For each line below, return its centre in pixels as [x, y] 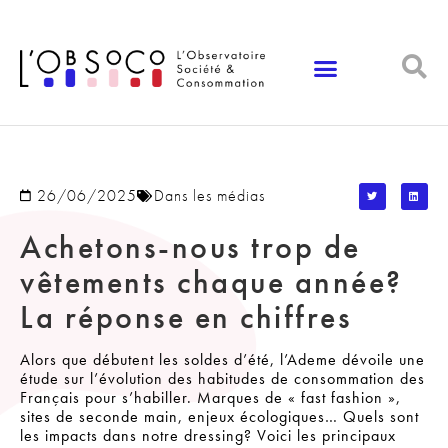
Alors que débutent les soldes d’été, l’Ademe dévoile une [222, 359]
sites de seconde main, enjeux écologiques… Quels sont [219, 416]
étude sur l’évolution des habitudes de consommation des [222, 378]
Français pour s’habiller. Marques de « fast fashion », [210, 397]
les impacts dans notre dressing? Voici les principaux [208, 435]
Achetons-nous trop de [190, 247]
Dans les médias [209, 196]
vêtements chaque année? [211, 282]
